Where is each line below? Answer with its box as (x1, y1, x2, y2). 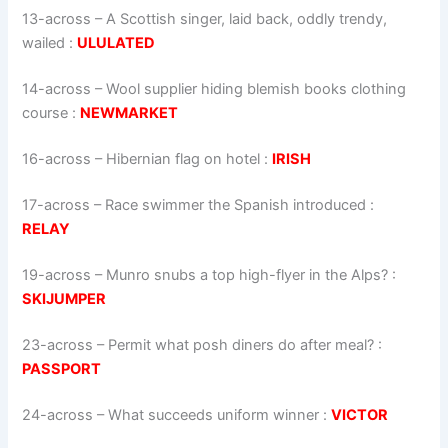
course (22, 104, 69, 123)
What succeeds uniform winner (108, 405, 320, 424)
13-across (22, 10, 92, 29)
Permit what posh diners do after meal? (108, 335, 375, 354)
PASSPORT (22, 359, 102, 378)
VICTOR (331, 405, 389, 424)
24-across (22, 405, 94, 424)
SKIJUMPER (22, 289, 107, 308)
